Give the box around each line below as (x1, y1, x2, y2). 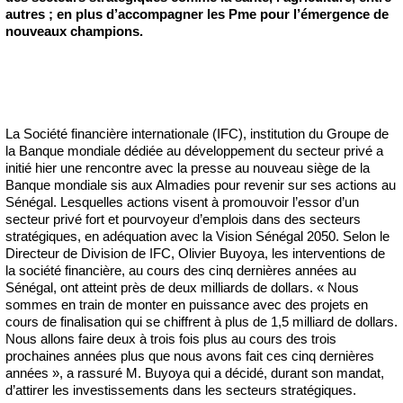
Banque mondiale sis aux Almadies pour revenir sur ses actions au (5, 176, 396, 193)
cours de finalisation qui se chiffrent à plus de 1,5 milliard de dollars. (5, 313, 398, 329)
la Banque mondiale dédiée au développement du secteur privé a (5, 142, 383, 158)
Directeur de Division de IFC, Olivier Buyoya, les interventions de (5, 245, 385, 261)
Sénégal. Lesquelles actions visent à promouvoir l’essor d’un (5, 193, 359, 210)
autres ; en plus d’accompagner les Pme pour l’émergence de (5, 5, 389, 22)
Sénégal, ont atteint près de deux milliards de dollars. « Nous (5, 279, 359, 295)
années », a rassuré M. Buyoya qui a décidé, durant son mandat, (5, 364, 384, 381)
